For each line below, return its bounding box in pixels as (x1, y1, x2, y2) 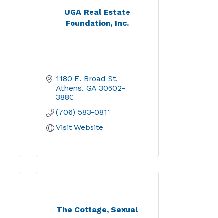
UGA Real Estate (64, 7, 130, 17)
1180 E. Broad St (55, 74, 116, 83)
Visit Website (55, 123, 103, 132)
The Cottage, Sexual (56, 204, 138, 214)
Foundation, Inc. (65, 18, 129, 28)
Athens (55, 83, 82, 92)
